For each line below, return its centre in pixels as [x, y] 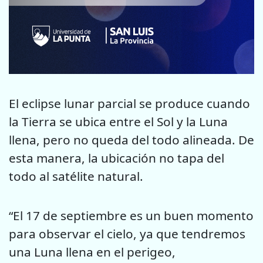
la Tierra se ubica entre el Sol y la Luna [118, 122]
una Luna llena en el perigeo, [92, 252]
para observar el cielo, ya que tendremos [127, 233]
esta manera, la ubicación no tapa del [117, 158]
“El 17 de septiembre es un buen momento [131, 215]
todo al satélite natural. [76, 176]
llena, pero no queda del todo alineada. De [131, 140]
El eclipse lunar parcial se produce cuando [129, 104]
